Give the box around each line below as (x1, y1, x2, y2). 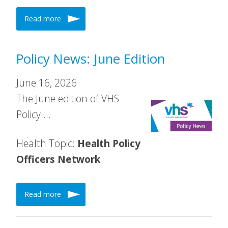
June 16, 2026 (16, 76, 77, 90)
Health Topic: (16, 136, 77, 150)
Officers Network (16, 152, 100, 166)
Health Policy (77, 136, 140, 150)
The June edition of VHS (16, 92, 119, 105)
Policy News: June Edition (16, 50, 165, 68)
